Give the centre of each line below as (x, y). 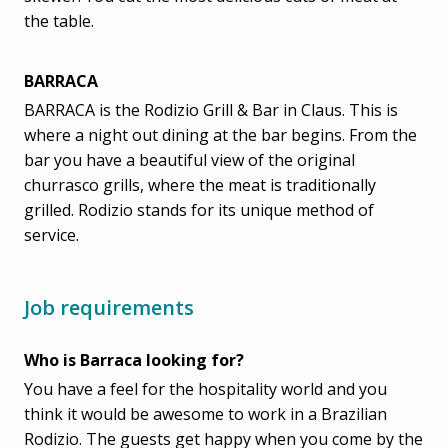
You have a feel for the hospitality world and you (205, 388)
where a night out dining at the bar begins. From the (220, 134)
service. (51, 234)
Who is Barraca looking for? (134, 359)
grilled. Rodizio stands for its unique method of (199, 209)
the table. (59, 20)
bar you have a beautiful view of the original (189, 159)
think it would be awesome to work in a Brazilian (205, 413)
